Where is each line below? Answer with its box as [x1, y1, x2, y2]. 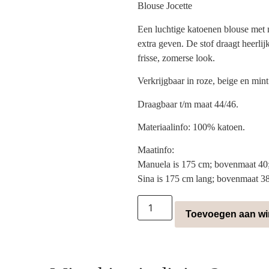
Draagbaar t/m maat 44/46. [137, 98, 238, 109]
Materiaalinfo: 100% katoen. [137, 121, 245, 132]
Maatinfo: [137, 145, 174, 156]
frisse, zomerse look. [137, 52, 215, 63]
